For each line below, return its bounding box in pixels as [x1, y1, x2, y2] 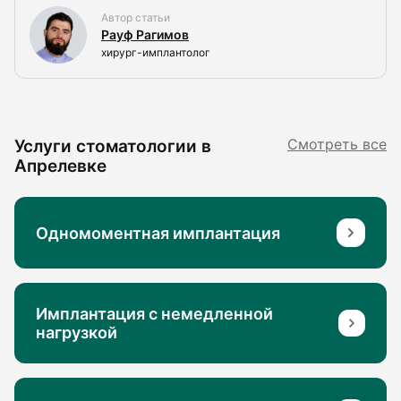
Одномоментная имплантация [36, 223, 280, 243]
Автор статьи [101, 10, 170, 24]
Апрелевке [14, 156, 107, 176]
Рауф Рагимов [101, 27, 189, 42]
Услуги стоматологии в [14, 136, 211, 157]
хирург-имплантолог [101, 45, 210, 59]
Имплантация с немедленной [36, 304, 273, 324]
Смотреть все [287, 136, 387, 154]
